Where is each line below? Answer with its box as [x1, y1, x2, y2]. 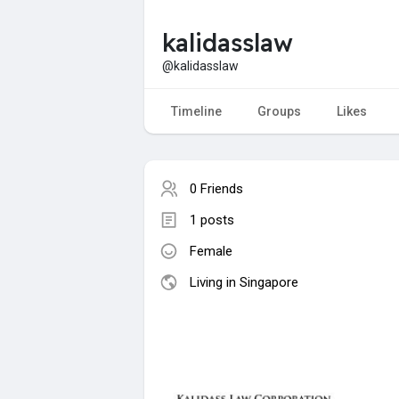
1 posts [190, 211, 234, 228]
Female [190, 242, 232, 259]
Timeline [171, 103, 222, 118]
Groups [257, 103, 301, 118]
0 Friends [190, 180, 243, 197]
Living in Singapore [190, 273, 298, 290]
